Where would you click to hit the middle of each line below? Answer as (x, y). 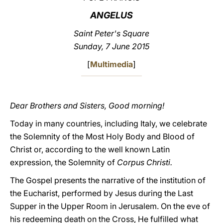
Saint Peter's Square (111, 33)
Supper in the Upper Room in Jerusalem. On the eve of (110, 206)
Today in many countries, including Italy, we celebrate (109, 123)
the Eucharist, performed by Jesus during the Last (102, 193)
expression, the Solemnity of (63, 162)
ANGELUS (111, 15)
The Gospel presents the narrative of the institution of (108, 180)
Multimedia (111, 64)
